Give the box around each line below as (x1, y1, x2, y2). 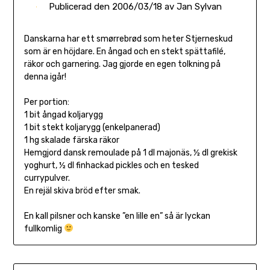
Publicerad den (48, 1, 112, 13)
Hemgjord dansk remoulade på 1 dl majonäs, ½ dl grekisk (24, 148, 237, 159)
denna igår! (24, 72, 66, 83)
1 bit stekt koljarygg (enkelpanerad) (24, 122, 160, 133)
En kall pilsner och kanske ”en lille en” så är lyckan (24, 211, 210, 222)
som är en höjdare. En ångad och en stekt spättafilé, (24, 46, 225, 57)
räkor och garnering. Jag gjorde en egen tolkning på (24, 59, 221, 70)
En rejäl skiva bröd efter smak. (24, 186, 140, 196)
